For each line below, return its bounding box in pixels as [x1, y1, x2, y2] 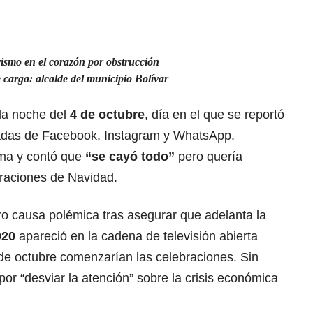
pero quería [178, 149, 242, 163]
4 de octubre [70, 107, 145, 122]
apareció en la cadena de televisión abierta [19, 228, 258, 243]
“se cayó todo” [85, 149, 178, 163]
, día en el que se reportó [145, 107, 284, 122]
